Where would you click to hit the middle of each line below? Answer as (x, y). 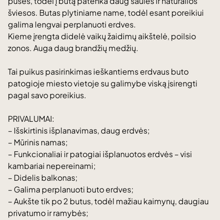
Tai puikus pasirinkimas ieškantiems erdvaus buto (98, 71)
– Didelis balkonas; (43, 178)
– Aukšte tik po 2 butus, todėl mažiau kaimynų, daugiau (108, 201)
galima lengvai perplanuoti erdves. (72, 24)
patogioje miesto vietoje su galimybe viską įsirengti (103, 83)
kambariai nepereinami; (52, 166)
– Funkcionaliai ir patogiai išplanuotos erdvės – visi (100, 154)
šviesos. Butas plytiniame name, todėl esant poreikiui (106, 13)
